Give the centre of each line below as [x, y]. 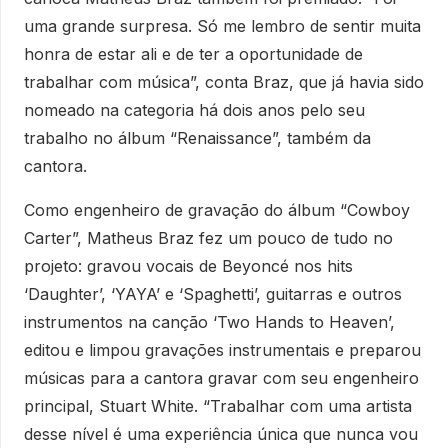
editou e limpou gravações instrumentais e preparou [222, 349]
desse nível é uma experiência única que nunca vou [221, 433]
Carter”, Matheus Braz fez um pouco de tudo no [208, 237]
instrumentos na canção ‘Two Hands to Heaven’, [209, 321]
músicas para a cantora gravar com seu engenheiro [221, 377]
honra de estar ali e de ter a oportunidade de [193, 53]
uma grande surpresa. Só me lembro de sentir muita [222, 25]
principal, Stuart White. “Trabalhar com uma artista [218, 405]
